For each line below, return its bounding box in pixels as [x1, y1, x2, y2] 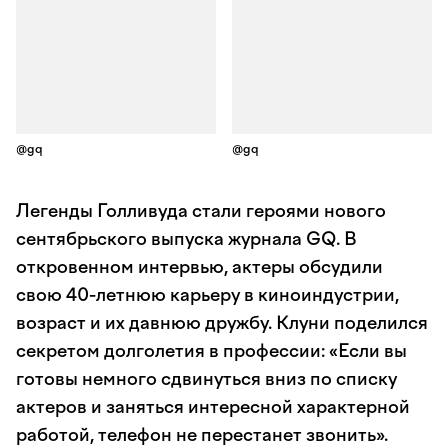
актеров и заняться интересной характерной [16, 396, 410, 418]
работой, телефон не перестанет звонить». [16, 424, 388, 446]
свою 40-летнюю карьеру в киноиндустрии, [16, 284, 399, 306]
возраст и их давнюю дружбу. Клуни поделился [16, 312, 428, 334]
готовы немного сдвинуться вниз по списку [16, 368, 397, 390]
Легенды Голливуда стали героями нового [16, 200, 386, 222]
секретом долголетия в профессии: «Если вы [16, 340, 407, 362]
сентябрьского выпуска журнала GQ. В [16, 228, 357, 250]
